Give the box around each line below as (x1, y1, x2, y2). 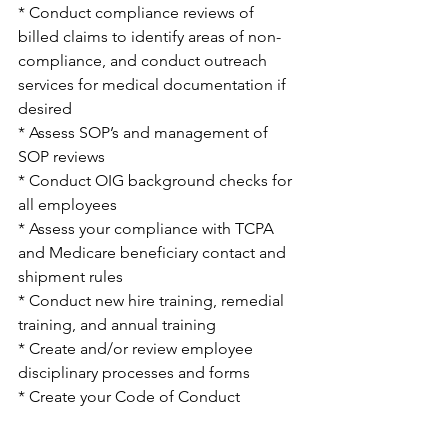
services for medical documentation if (18, 75, 290, 95)
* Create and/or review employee (18, 339, 257, 359)
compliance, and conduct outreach (18, 51, 271, 71)
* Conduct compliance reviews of (18, 3, 258, 23)
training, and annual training (18, 315, 216, 335)
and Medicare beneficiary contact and (18, 243, 290, 263)
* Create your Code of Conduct (18, 387, 240, 407)
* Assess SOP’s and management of (18, 123, 272, 143)
